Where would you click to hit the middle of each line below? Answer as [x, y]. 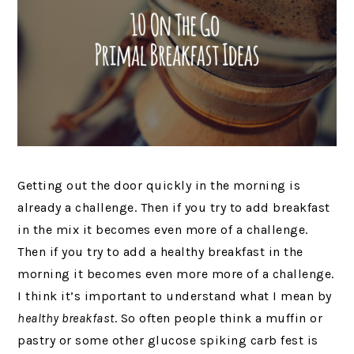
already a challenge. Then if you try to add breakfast [174, 207]
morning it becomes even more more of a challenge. [176, 273]
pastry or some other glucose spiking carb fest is [168, 340]
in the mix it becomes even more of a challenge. [163, 229]
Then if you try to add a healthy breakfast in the [160, 251]
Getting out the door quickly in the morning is [159, 185]
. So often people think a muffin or [218, 318]
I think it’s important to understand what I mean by [175, 296]
